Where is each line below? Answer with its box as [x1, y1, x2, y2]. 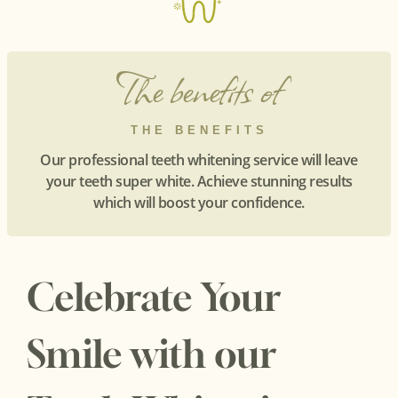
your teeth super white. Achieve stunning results [45, 171, 353, 192]
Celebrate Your [26, 274, 281, 319]
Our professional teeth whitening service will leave [40, 150, 358, 171]
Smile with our [26, 330, 276, 376]
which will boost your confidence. [93, 193, 305, 213]
